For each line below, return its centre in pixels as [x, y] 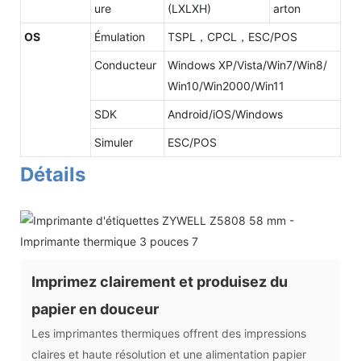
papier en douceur [95, 309]
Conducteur [125, 64]
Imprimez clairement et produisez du [160, 281]
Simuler [114, 142]
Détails [53, 174]
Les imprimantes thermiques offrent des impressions [169, 333]
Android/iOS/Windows [225, 114]
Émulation [120, 36]
